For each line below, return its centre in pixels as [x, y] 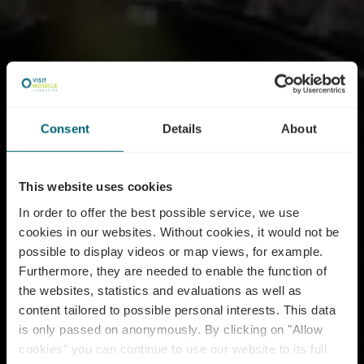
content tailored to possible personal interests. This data [177, 310]
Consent [65, 128]
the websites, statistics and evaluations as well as [160, 290]
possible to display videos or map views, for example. [171, 251]
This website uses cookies [96, 186]
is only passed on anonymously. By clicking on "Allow [171, 329]
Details [182, 128]
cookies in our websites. [89, 232]
